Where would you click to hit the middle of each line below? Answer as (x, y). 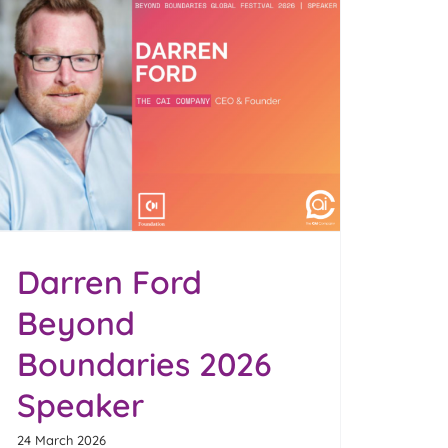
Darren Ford (110, 281)
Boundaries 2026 (145, 363)
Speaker (81, 404)
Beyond (76, 322)
